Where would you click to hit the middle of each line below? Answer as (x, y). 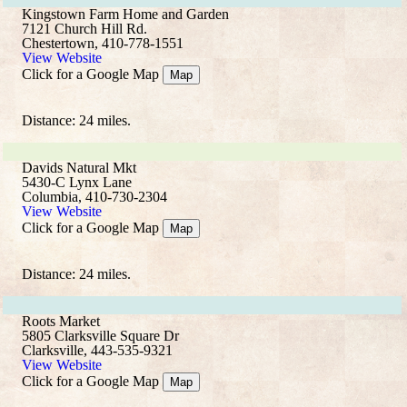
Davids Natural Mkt (79, 168)
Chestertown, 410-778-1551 (103, 43)
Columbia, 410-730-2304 (94, 197)
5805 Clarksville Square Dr (100, 336)
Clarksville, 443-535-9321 (97, 350)
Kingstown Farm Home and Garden (125, 14)
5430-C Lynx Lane (77, 182)
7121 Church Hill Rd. (84, 29)
